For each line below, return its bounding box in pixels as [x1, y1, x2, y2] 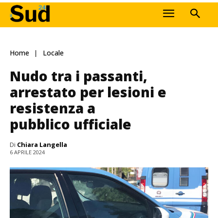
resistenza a [10, 98, 95, 117]
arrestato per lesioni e [10, 82, 166, 101]
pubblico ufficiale [10, 114, 131, 133]
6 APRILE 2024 [10, 148, 45, 156]
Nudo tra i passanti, [10, 66, 147, 85]
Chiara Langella [17, 140, 67, 149]
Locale [43, 48, 64, 58]
